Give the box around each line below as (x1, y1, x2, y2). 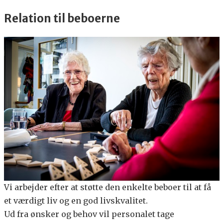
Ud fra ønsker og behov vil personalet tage (3, 209, 174, 219)
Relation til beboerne (3, 11, 120, 26)
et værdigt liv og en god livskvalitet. (3, 195, 148, 206)
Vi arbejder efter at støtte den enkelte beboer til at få (3, 182, 211, 192)
